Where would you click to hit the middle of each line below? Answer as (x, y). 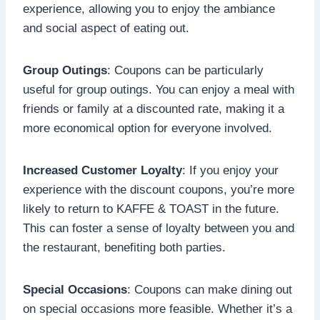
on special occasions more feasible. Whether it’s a (157, 309)
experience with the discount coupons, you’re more (159, 189)
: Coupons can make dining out (210, 289)
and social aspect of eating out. (106, 28)
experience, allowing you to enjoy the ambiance (149, 9)
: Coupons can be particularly (185, 70)
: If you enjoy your (230, 170)
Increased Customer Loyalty (102, 170)
